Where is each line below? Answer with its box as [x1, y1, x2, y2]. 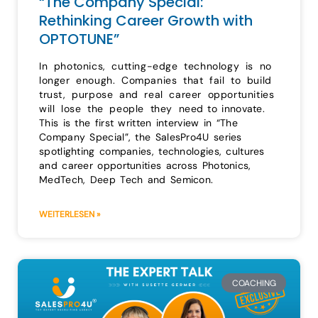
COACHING [231, 277, 276, 289]
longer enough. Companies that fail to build [39, 74, 272, 87]
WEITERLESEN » [39, 209, 100, 221]
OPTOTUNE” [39, 29, 123, 50]
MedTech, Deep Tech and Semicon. [39, 173, 214, 187]
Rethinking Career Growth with [39, 11, 253, 31]
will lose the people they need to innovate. [39, 102, 265, 116]
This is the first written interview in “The [39, 116, 238, 130]
